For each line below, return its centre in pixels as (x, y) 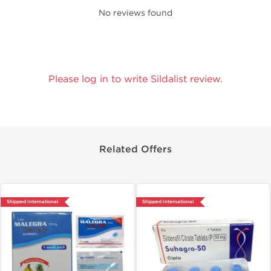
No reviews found (135, 13)
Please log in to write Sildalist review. (135, 79)
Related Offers (135, 149)
